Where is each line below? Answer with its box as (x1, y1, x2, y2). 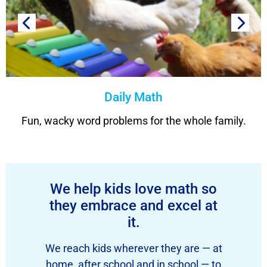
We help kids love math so (50, 181, 217, 198)
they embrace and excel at (49, 197, 218, 215)
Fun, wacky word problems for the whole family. (21, 114, 246, 128)
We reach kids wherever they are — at (45, 242, 222, 255)
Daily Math (104, 90, 163, 105)
